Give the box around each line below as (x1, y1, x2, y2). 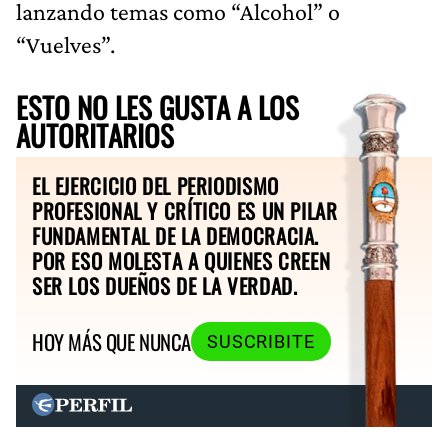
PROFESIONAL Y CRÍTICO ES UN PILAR (32, 194, 338, 226)
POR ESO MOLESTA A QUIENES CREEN (32, 244, 331, 276)
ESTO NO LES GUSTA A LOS (16, 85, 299, 128)
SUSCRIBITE (206, 331, 315, 352)
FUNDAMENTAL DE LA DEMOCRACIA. (32, 219, 320, 251)
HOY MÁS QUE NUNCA (32, 326, 191, 358)
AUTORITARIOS (16, 113, 174, 156)
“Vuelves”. (16, 30, 115, 58)
